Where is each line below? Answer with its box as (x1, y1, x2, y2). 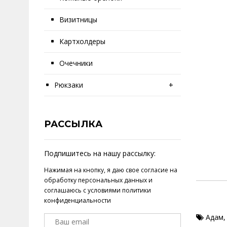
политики (122, 186, 151, 195)
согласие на (141, 166, 177, 174)
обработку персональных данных (44, 176, 147, 184)
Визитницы (59, 15, 97, 24)
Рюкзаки (54, 80, 83, 90)
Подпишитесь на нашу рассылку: (44, 148, 156, 158)
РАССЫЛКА (44, 119, 102, 130)
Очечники (59, 58, 93, 68)
